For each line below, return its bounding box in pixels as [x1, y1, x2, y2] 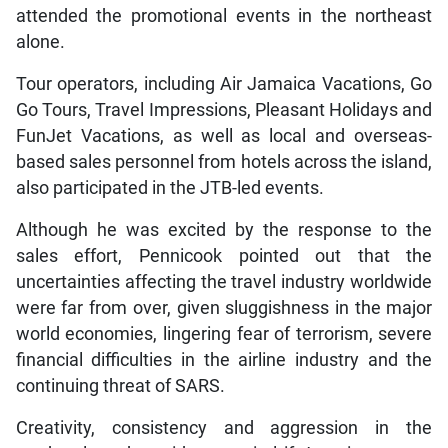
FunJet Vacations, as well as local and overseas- [15, 125, 433, 146]
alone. [15, 31, 65, 52]
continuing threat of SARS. [15, 375, 225, 396]
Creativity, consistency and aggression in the [15, 417, 433, 438]
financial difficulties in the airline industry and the [15, 349, 433, 370]
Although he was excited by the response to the [15, 219, 433, 240]
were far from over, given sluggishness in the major [15, 297, 433, 318]
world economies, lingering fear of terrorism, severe [15, 323, 433, 344]
